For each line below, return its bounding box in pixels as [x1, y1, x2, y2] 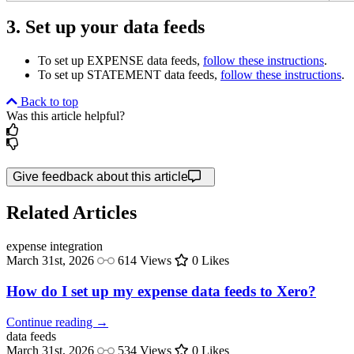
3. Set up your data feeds [6, 17, 205, 38]
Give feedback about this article [13, 170, 188, 184]
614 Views [115, 254, 175, 268]
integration [50, 239, 103, 254]
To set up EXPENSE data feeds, [38, 54, 203, 68]
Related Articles [6, 202, 137, 224]
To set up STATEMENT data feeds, [38, 68, 220, 82]
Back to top [21, 95, 78, 109]
